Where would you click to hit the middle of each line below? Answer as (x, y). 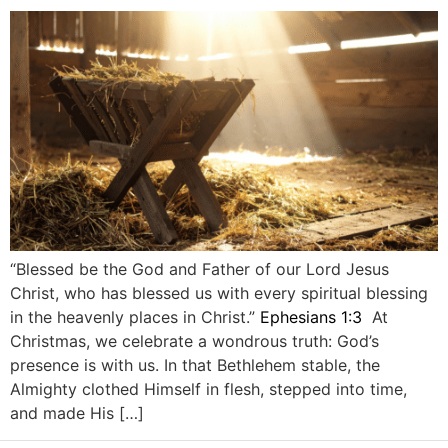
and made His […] (77, 413)
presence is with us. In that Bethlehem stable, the (195, 365)
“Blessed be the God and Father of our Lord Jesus (199, 269)
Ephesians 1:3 (311, 317)
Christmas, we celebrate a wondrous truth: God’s (194, 341)
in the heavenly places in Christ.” (135, 317)
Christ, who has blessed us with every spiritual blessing (219, 293)
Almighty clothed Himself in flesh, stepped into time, (208, 389)
